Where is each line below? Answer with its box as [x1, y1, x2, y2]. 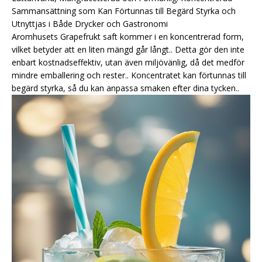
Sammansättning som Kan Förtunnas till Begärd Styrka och [12, 5, 236, 17]
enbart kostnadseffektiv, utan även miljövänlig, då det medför [12, 57, 244, 68]
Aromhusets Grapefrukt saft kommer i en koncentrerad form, [12, 31, 244, 43]
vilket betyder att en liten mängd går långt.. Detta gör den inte [12, 44, 244, 56]
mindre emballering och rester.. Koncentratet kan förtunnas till [12, 70, 246, 81]
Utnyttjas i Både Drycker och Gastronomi [12, 18, 168, 30]
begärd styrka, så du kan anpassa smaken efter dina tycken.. [12, 82, 239, 94]
